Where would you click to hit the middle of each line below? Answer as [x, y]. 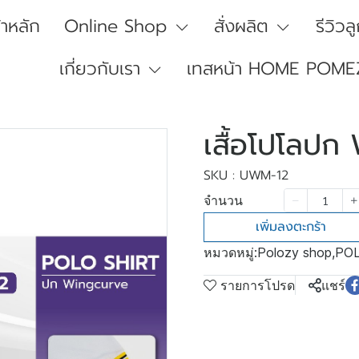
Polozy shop [294, 252]
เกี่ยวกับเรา [99, 69]
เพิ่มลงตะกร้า [291, 227]
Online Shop [116, 26]
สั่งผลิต [241, 26]
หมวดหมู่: [230, 252]
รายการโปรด [258, 285]
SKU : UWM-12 [246, 175]
